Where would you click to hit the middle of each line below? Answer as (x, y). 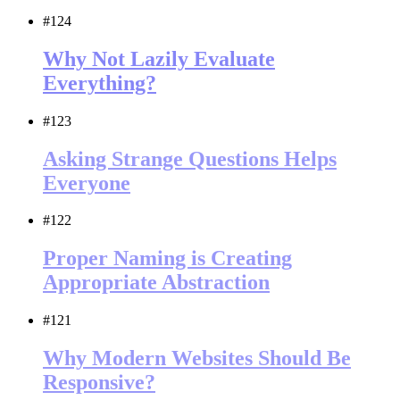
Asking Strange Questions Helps (190, 158)
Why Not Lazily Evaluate (159, 58)
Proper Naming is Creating (167, 258)
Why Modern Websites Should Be (197, 358)
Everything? (100, 83)
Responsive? (99, 383)
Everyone (87, 183)
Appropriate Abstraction (156, 283)
